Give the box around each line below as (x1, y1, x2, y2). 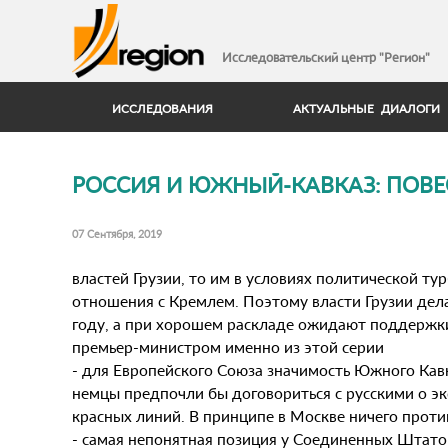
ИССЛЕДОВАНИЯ (112, 100, 213, 116)
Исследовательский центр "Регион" (222, 49, 430, 65)
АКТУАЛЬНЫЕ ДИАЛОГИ (293, 100, 440, 116)
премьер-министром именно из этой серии (72, 336, 384, 357)
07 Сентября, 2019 (72, 226, 162, 241)
